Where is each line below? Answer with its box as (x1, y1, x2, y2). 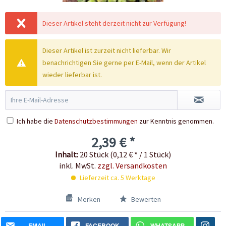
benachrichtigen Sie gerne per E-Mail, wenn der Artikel (42, 58, 206, 68)
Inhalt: (55, 149, 80, 160)
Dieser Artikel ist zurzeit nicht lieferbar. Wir (42, 46, 172, 55)
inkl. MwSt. (59, 160, 97, 171)
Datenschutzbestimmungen (54, 117, 138, 126)
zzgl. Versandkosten (97, 160, 167, 171)
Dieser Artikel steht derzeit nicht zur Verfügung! (42, 19, 187, 28)
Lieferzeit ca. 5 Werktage (78, 173, 155, 183)
